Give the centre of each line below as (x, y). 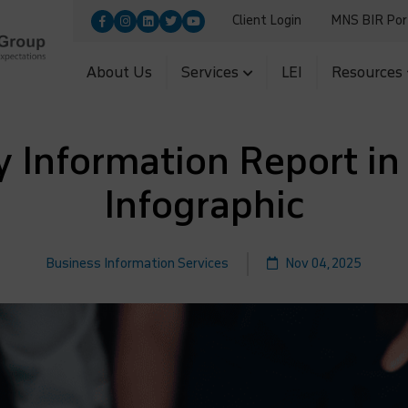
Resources (367, 72)
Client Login (267, 20)
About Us (120, 72)
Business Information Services (138, 264)
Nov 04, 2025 (322, 264)
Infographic (204, 205)
